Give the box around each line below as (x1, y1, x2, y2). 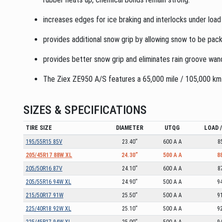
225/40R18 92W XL (25, 205, 71, 212)
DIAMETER (116, 124, 143, 131)
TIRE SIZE (25, 124, 52, 131)
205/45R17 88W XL (25, 151, 72, 159)
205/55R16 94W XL (25, 178, 71, 185)
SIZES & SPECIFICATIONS (23, 103, 147, 117)
